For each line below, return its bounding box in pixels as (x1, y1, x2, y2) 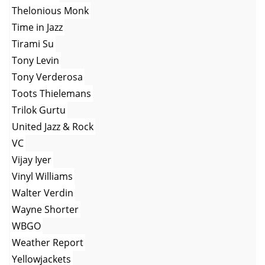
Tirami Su (12, 37, 54, 50)
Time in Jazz (12, 20, 63, 34)
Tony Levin (12, 53, 59, 67)
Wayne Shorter (12, 202, 79, 216)
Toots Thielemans (12, 86, 91, 100)
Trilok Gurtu (12, 103, 66, 117)
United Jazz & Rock (12, 119, 93, 133)
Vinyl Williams (12, 169, 73, 183)
